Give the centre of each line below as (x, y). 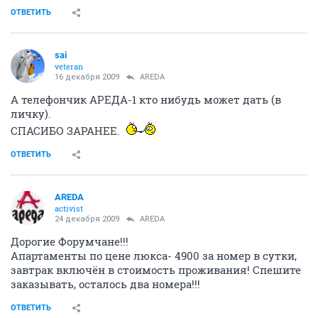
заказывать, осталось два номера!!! (105, 284)
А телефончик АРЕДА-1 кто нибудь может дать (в (146, 99)
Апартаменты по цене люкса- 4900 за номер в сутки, (154, 255)
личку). (31, 113)
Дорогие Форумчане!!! (70, 241)
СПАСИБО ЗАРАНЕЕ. (67, 130)
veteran (69, 66)
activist (69, 208)
